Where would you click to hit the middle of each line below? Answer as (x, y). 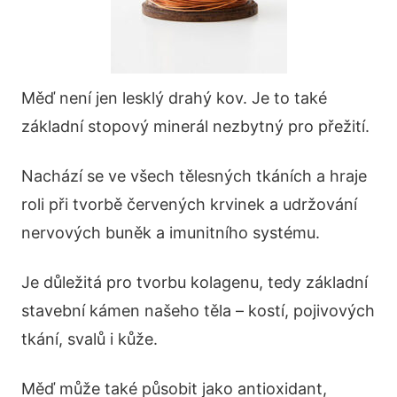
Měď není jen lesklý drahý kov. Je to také (174, 97)
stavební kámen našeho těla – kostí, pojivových (198, 310)
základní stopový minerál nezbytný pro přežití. (195, 126)
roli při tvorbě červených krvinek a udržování (189, 204)
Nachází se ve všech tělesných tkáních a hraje (194, 175)
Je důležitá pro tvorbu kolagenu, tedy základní (195, 282)
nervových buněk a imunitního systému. (171, 232)
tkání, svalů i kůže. (90, 339)
